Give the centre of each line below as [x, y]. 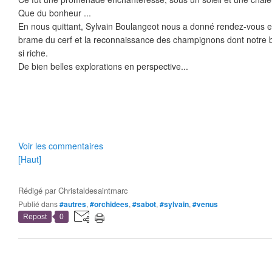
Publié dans [40, 204]
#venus [205, 204]
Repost [35, 217]
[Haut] [30, 159]
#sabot [144, 204]
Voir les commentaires [61, 146]
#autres [73, 204]
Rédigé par [38, 190]
